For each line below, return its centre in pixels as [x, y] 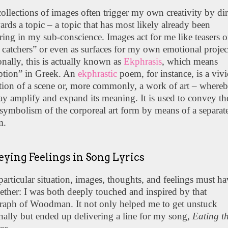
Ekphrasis [143, 61]
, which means [190, 61]
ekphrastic [98, 73]
